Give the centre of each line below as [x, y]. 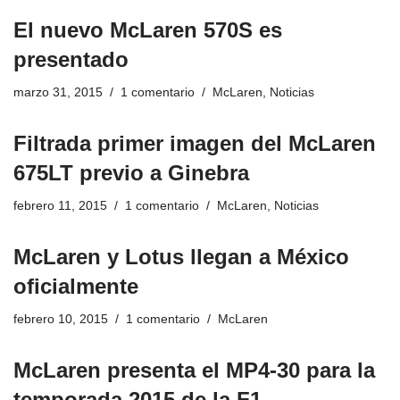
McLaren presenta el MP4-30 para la [194, 370]
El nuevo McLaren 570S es [148, 29]
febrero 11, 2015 [60, 205]
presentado [71, 59]
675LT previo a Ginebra [131, 172]
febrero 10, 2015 [61, 319]
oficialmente [76, 286]
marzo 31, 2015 [58, 92]
